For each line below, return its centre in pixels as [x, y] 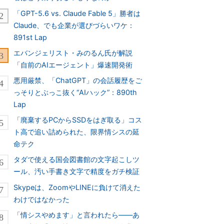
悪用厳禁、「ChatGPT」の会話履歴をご [78, 80]
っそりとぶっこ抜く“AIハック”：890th [75, 92]
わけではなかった [42, 199]
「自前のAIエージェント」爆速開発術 [73, 64]
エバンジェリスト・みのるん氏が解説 [77, 52]
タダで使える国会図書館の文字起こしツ [77, 159]
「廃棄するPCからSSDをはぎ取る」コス [78, 120]
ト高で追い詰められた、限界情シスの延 [77, 132]
